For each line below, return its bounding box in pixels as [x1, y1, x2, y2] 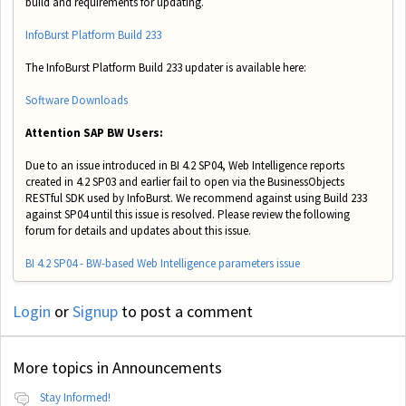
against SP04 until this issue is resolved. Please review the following [25, 206, 350, 222]
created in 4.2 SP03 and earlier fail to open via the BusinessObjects [25, 173, 344, 189]
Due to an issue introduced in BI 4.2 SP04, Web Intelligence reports [25, 157, 344, 173]
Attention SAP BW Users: [25, 124, 163, 140]
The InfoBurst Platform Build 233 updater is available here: [25, 59, 306, 75]
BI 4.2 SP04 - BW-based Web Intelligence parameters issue [25, 255, 300, 271]
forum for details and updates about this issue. [25, 222, 251, 238]
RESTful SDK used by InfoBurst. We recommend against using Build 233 [25, 189, 367, 206]
